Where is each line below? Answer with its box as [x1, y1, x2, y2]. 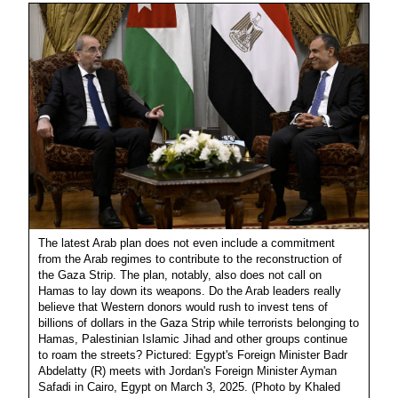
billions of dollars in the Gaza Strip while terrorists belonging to [38, 315, 359, 330]
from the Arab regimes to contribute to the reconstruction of [38, 251, 342, 266]
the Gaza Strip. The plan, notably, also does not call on [38, 267, 322, 282]
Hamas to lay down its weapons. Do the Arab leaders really [38, 283, 341, 298]
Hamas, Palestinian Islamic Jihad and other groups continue [38, 331, 347, 346]
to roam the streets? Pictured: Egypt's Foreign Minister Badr [38, 347, 347, 362]
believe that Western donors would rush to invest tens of [38, 299, 328, 314]
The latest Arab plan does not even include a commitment [38, 235, 335, 250]
